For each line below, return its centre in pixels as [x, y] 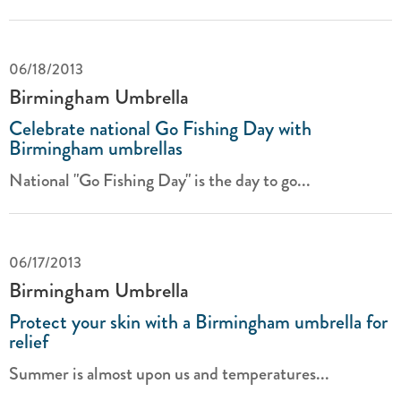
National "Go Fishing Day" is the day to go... [160, 180]
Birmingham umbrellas [96, 148]
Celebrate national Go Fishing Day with [160, 128]
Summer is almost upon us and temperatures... [169, 374]
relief [29, 341]
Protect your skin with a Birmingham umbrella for [198, 322]
